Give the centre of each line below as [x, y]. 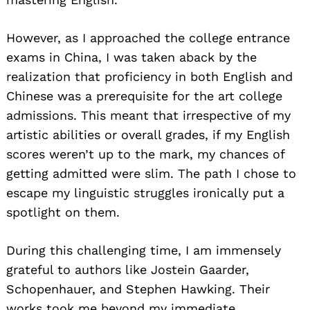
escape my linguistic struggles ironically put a [145, 193]
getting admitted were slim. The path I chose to [151, 174]
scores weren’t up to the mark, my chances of [145, 154]
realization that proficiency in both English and [149, 77]
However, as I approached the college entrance [148, 38]
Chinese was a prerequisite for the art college [144, 96]
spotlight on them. [63, 212]
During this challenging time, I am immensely [144, 250]
